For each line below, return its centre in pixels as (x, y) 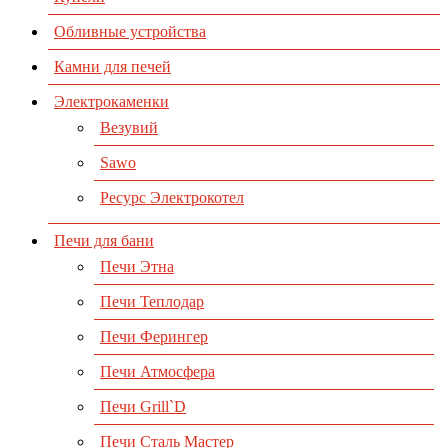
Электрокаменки (111, 102)
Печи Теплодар (152, 302)
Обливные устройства (130, 32)
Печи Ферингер (154, 337)
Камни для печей (112, 67)
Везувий (129, 128)
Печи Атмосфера (157, 372)
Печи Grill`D (143, 407)
